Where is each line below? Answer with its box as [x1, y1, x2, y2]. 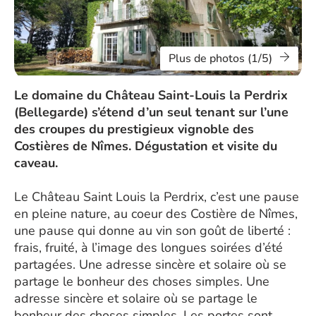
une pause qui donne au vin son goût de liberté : [14, 222, 291, 239]
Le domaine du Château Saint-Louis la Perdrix [14, 87, 288, 104]
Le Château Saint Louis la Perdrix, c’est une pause [14, 188, 299, 205]
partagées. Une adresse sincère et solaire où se [14, 256, 286, 273]
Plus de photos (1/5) [169, 51, 272, 66]
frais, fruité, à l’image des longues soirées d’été [14, 239, 283, 256]
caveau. [14, 154, 58, 171]
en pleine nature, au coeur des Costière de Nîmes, [14, 205, 298, 222]
